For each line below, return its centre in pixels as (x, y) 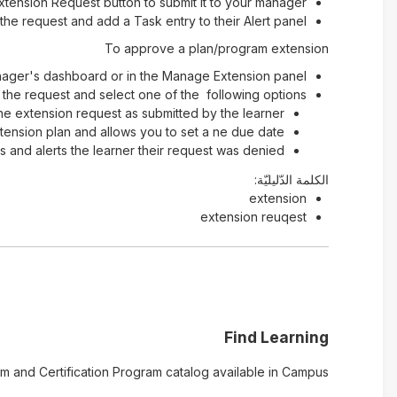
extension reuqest (253, 217)
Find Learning (276, 337)
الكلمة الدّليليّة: (291, 179)
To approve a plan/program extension (216, 48)
